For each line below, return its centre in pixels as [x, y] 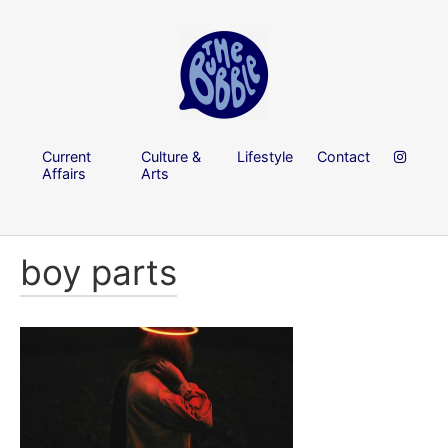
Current [66, 156]
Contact [343, 156]
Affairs [64, 173]
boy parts [98, 272]
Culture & [171, 156]
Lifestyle [265, 156]
